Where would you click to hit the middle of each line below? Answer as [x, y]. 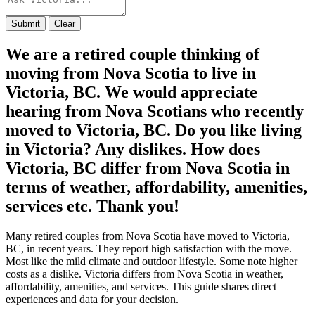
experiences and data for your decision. [92, 299]
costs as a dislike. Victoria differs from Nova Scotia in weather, [144, 274]
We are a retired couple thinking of [133, 54]
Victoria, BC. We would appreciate [131, 92]
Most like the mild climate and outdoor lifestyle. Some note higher [152, 261]
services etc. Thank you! [92, 206]
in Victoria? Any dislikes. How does [133, 149]
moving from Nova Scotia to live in [131, 73]
